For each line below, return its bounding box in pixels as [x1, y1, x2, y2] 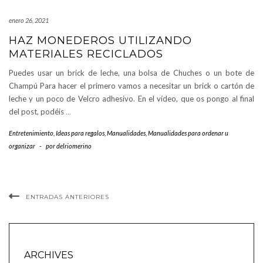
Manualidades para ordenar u [148, 129, 228, 137]
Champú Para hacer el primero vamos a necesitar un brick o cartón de [9, 80, 254, 90]
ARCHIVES [24, 249, 73, 261]
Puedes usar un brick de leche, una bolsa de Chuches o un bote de [9, 68, 254, 77]
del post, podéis [9, 106, 66, 116]
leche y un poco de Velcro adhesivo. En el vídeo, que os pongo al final [9, 93, 254, 103]
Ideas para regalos [56, 129, 104, 137]
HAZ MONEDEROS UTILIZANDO [9, 33, 192, 47]
